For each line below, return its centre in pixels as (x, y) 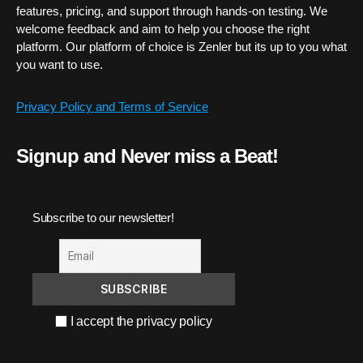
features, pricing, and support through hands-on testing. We (172, 11)
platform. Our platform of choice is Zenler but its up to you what (181, 46)
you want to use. (60, 64)
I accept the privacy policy (140, 321)
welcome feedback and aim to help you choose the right (163, 28)
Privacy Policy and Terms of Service (112, 106)
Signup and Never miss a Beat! (147, 156)
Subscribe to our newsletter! (103, 217)
